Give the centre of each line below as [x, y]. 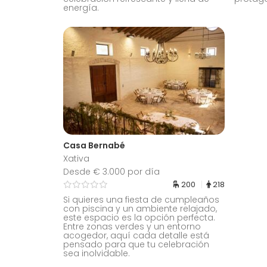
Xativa [76, 159]
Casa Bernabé [94, 146]
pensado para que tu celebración [136, 245]
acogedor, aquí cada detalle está [136, 236]
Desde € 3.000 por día [111, 172]
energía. [81, 7]
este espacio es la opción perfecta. [139, 218]
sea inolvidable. [97, 254]
